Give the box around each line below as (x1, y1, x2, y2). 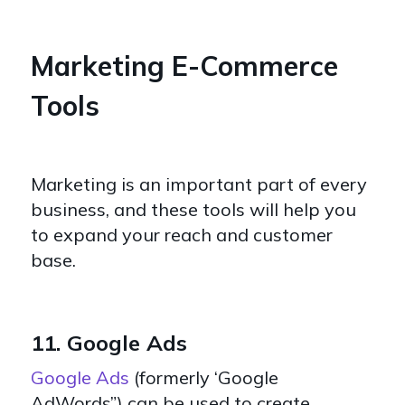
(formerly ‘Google (129, 366, 278, 390)
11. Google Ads (31, 329, 187, 357)
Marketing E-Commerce (31, 49, 338, 84)
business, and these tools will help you (31, 198, 356, 221)
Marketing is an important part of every (31, 173, 367, 196)
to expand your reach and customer (31, 223, 333, 247)
